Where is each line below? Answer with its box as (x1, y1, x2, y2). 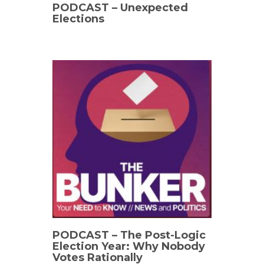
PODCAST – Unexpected (52, 1, 188, 14)
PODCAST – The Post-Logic (52, 228, 206, 242)
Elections (52, 12, 104, 25)
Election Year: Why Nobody (52, 239, 205, 253)
